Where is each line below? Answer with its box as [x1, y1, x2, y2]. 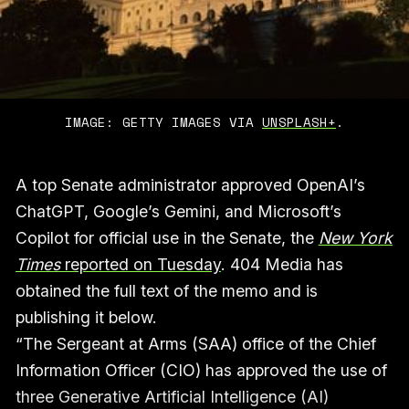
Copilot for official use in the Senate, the [15, 227, 319, 247]
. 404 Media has [220, 254, 343, 274]
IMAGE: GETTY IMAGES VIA [65, 112, 262, 132]
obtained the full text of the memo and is [15, 280, 318, 300]
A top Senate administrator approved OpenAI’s [15, 174, 365, 194]
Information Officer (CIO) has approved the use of [15, 360, 387, 380]
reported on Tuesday [64, 254, 221, 274]
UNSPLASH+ [262, 112, 336, 132]
